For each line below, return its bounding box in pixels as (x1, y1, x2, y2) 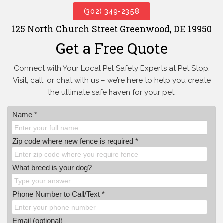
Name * (12, 111, 37, 119)
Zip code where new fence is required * (12, 137, 138, 146)
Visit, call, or (12, 76, 54, 85)
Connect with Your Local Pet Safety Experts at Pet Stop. (13, 64, 210, 73)
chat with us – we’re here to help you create (54, 76, 211, 85)
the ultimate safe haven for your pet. (47, 88, 176, 97)
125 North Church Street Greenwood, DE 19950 (11, 23, 212, 35)
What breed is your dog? (12, 163, 92, 172)
